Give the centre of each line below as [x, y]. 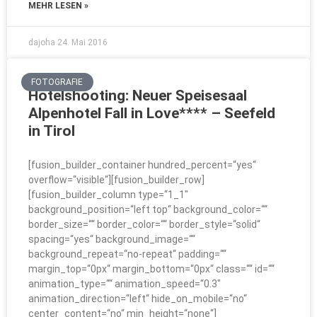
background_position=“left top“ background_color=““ [148, 209]
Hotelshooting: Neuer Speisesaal [138, 96]
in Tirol [52, 131]
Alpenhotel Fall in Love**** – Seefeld [152, 113]
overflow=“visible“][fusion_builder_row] [116, 180]
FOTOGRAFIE [57, 82]
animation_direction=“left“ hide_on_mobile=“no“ [138, 299]
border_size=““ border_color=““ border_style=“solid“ [144, 224]
